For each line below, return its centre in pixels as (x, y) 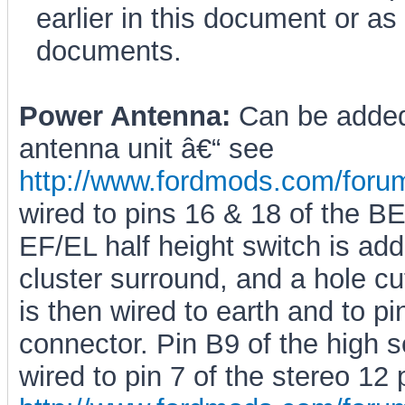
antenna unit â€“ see (146, 149)
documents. (109, 51)
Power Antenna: (124, 116)
